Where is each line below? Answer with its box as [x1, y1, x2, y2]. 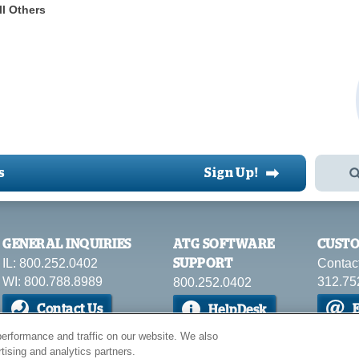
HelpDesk [208, 304, 267, 317]
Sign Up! [204, 167, 259, 179]
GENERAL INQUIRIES [2, 238, 131, 251]
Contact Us [37, 303, 103, 316]
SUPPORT [172, 257, 232, 270]
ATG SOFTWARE [172, 238, 275, 251]
